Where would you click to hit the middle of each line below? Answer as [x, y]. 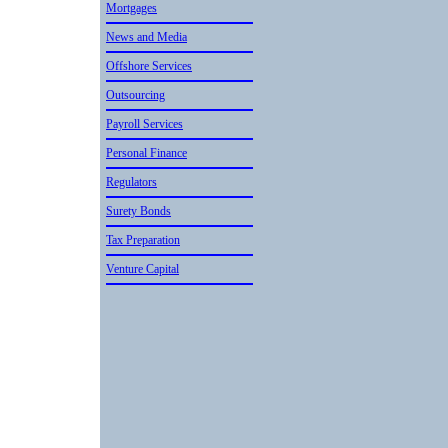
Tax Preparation [143, 240]
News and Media [146, 37]
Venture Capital [142, 269]
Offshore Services [149, 66]
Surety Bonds [138, 211]
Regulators [131, 182]
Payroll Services [144, 124]
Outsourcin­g [135, 95]
